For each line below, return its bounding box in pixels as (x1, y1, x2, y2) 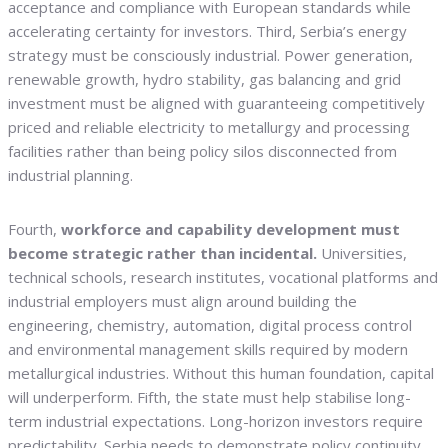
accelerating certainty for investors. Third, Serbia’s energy (8, 21, 407, 42)
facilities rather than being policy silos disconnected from (8, 141, 397, 162)
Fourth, (8, 219, 57, 240)
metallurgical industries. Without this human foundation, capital (8, 363, 434, 384)
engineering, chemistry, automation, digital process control (8, 315, 412, 336)
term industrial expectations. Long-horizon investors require (8, 411, 423, 432)
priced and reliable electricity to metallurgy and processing (8, 117, 410, 138)
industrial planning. (8, 165, 133, 186)
